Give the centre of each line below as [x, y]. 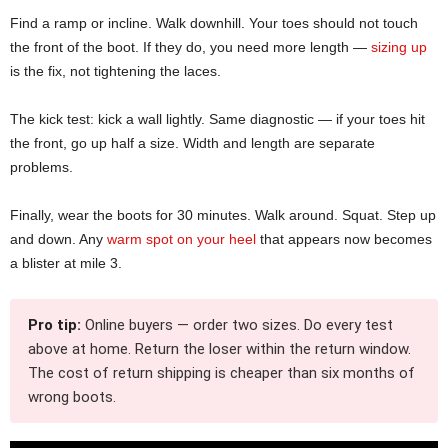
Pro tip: [54, 325]
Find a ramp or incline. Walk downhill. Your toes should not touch [214, 23]
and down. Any [58, 239]
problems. [41, 167]
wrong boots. [72, 397]
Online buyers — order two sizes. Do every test [237, 325]
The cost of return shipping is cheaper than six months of [221, 373]
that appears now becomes [344, 239]
